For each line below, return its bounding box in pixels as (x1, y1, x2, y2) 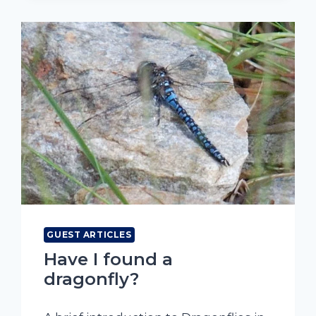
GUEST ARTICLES (47, 229, 132, 240)
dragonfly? (44, 268, 140, 289)
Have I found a (44, 248, 174, 269)
